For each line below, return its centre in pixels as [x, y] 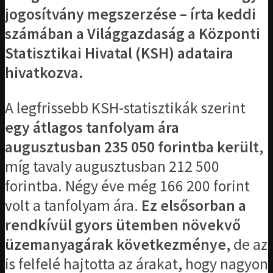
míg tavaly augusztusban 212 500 [112, 166]
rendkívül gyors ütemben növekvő [123, 225]
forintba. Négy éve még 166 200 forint [127, 186]
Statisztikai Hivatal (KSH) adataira [119, 53]
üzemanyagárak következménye [115, 244]
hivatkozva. [44, 73]
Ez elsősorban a [194, 205]
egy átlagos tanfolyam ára [92, 127]
